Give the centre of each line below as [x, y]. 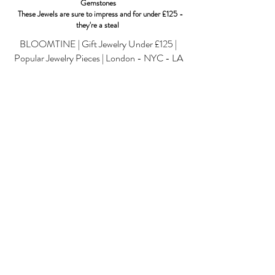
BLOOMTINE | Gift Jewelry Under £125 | [98, 44]
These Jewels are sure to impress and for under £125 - [98, 14]
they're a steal [98, 25]
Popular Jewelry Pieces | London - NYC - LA [98, 58]
